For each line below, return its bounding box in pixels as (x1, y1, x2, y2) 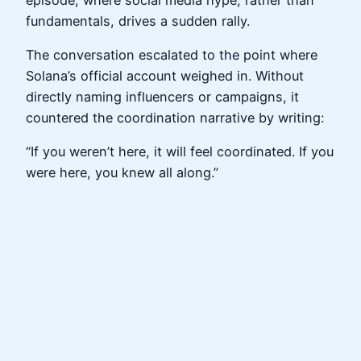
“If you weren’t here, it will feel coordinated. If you (26, 143, 334, 160)
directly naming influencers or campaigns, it (26, 89, 299, 106)
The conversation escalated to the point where (26, 47, 317, 64)
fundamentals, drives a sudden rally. (26, 12, 250, 29)
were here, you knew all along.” (26, 164, 218, 181)
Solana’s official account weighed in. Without (26, 68, 304, 85)
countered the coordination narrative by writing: (26, 110, 324, 127)
